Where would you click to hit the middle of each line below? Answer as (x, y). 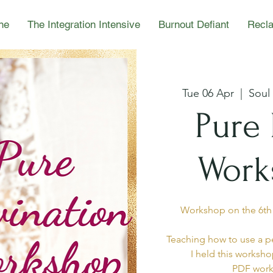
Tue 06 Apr (208, 93)
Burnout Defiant (194, 24)
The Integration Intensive (84, 24)
